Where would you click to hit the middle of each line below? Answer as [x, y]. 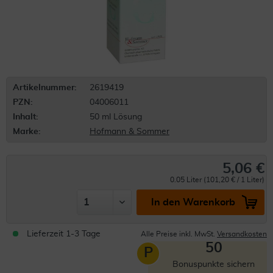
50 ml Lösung [116, 117]
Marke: [27, 132]
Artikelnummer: [45, 88]
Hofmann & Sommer [129, 132]
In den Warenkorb [193, 202]
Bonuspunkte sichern [214, 264]
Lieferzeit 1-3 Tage [64, 234]
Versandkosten [242, 234]
